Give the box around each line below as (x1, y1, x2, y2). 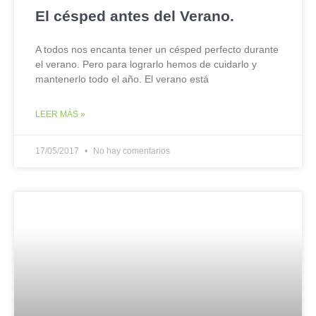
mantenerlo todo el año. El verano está (35, 73, 209, 85)
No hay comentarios (91, 146, 170, 156)
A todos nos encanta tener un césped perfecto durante (35, 44, 279, 55)
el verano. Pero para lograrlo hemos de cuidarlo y (35, 59, 257, 70)
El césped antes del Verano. (35, 8, 234, 24)
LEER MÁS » (35, 109, 85, 119)
